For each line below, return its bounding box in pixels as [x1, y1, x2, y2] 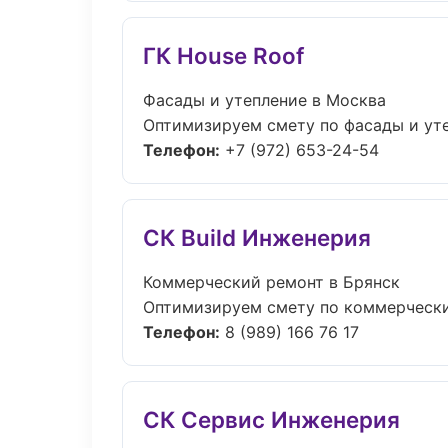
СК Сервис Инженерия [143, 406, 400, 433]
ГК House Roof [143, 42, 304, 69]
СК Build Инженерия [143, 224, 371, 251]
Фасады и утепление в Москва [143, 90, 386, 110]
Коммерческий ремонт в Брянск [143, 272, 400, 292]
